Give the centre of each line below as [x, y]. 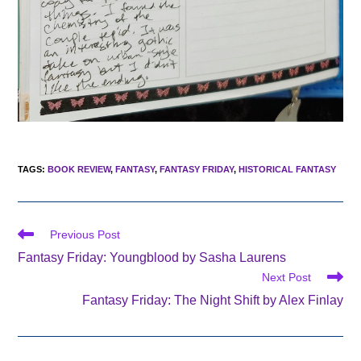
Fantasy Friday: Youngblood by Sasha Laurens [152, 258]
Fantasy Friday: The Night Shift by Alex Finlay [212, 301]
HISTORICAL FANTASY [288, 170]
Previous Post [85, 235]
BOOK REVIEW [79, 170]
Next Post [286, 278]
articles [35, 264]
